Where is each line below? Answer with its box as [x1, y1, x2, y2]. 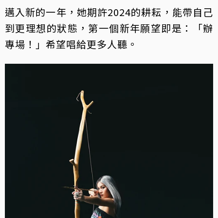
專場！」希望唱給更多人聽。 [5, 37, 138, 52]
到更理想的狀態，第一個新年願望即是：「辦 [5, 21, 213, 36]
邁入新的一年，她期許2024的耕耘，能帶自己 [5, 5, 213, 19]
